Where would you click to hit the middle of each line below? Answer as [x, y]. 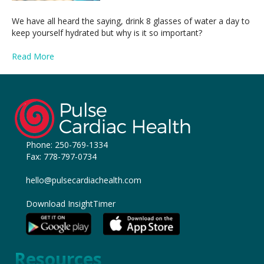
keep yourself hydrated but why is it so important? [107, 33]
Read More [33, 57]
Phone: [40, 145]
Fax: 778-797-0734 [61, 157]
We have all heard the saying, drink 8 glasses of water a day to [131, 21]
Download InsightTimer [71, 204]
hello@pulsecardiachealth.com [84, 180]
